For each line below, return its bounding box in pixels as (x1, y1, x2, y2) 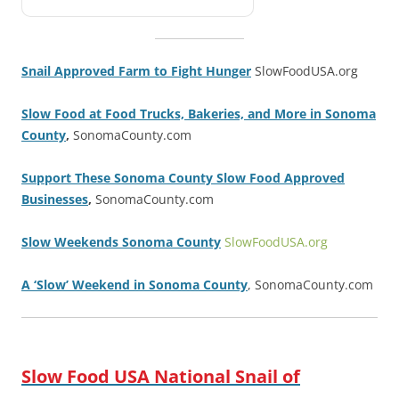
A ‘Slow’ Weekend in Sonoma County (21, 275, 248, 293)
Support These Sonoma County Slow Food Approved (21, 168, 345, 186)
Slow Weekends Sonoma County (21, 232, 221, 250)
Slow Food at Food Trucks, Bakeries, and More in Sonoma (21, 104, 376, 122)
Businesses (21, 190, 88, 208)
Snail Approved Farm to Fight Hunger (21, 61, 251, 79)
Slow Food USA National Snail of (21, 363, 300, 388)
